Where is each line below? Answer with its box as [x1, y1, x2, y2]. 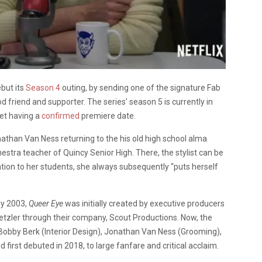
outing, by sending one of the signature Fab [60, 82, 220, 92]
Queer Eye [29, 198, 63, 208]
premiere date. [80, 111, 136, 120]
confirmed [42, 111, 80, 120]
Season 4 [26, 82, 60, 92]
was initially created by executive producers [63, 198, 225, 208]
